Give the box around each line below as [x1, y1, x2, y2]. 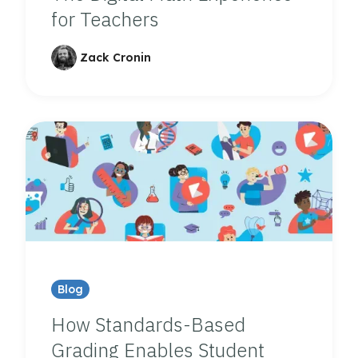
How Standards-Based [51, 312, 245, 337]
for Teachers [51, 6, 159, 33]
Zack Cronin [80, 50, 151, 66]
